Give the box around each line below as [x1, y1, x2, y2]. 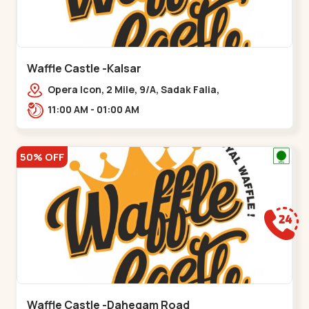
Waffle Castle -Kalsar [27, 60, 142, 76]
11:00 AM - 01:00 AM [97, 102, 140, 116]
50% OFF [20, 149, 65, 164]
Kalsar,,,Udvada [48, 97, 123, 110]
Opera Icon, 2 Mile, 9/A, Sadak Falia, [48, 82, 220, 96]
